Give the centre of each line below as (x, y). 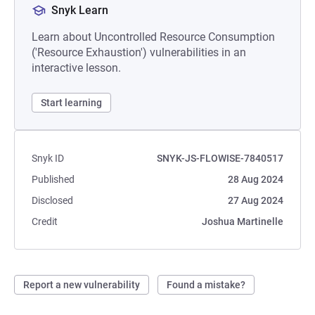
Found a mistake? (206, 285)
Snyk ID (48, 158)
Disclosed (52, 200)
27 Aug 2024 (256, 200)
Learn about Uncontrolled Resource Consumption (153, 37)
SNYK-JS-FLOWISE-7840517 (220, 158)
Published (53, 179)
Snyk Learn (80, 10)
